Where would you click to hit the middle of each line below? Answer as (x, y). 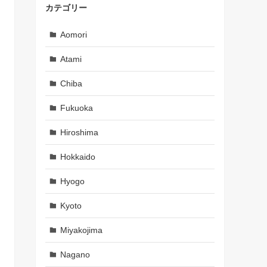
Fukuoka (76, 108)
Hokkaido (77, 156)
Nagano (75, 254)
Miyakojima (81, 230)
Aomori (73, 34)
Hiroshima (79, 132)
